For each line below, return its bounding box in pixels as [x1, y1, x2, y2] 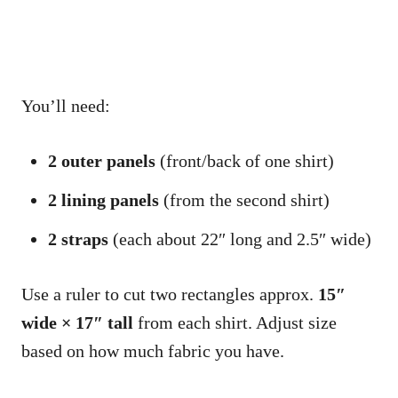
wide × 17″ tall [21, 313, 133, 333]
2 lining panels [48, 190, 159, 211]
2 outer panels [48, 151, 155, 171]
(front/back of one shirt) [155, 151, 334, 171]
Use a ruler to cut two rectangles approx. [21, 284, 318, 305]
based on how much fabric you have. [21, 341, 284, 362]
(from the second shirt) [159, 190, 330, 211]
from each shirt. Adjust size [133, 313, 337, 333]
